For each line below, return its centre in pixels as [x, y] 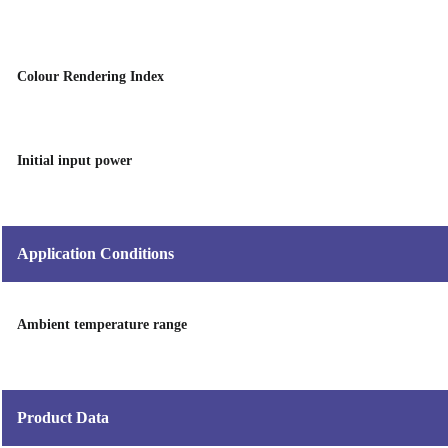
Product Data [63, 417]
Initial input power [74, 160]
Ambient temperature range [102, 324]
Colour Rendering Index [90, 76]
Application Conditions [95, 253]
